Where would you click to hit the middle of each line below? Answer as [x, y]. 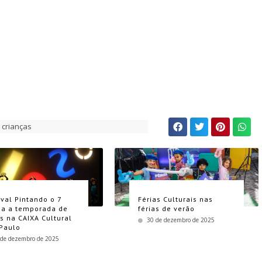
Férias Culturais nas [175, 199]
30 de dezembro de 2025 [180, 220]
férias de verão [166, 208]
